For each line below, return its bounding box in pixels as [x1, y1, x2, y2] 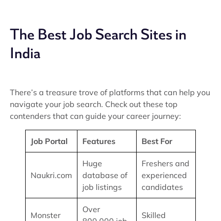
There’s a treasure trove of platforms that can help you [10, 87, 210, 97]
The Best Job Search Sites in [10, 25, 186, 44]
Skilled [142, 210, 166, 220]
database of [82, 170, 127, 180]
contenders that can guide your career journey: [10, 111, 181, 121]
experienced [142, 170, 187, 180]
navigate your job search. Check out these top [10, 99, 178, 109]
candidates [142, 182, 183, 192]
